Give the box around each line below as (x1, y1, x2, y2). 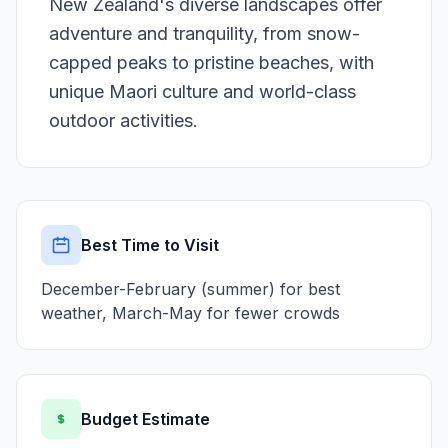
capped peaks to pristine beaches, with (49, 52, 374, 73)
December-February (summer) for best (41, 279, 340, 299)
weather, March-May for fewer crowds (41, 303, 340, 323)
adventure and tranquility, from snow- (49, 23, 360, 44)
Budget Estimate (81, 409, 210, 429)
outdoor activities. (49, 110, 198, 131)
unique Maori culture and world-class (49, 81, 356, 102)
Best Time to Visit (81, 235, 219, 255)
